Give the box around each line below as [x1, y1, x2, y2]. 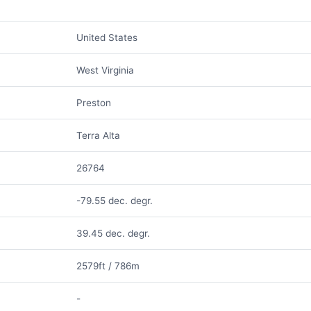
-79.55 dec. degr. [76, 195, 153, 206]
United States [76, 32, 137, 43]
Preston [76, 97, 111, 108]
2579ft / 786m [76, 260, 140, 271]
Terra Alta [76, 130, 120, 141]
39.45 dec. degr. [76, 228, 150, 239]
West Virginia [76, 65, 134, 76]
